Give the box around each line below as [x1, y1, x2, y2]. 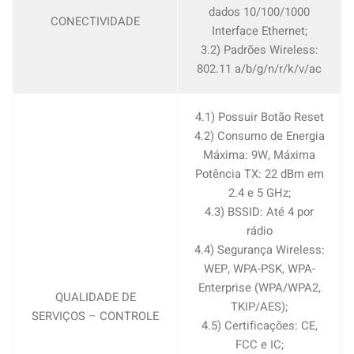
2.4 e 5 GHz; [228, 184, 291, 201]
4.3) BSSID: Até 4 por [205, 203, 314, 220]
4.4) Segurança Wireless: [194, 241, 325, 258]
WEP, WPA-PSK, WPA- [203, 260, 315, 277]
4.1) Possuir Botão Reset [194, 108, 324, 126]
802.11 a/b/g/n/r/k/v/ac [197, 60, 322, 77]
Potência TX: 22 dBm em [194, 165, 324, 183]
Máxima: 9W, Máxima [203, 146, 315, 164]
